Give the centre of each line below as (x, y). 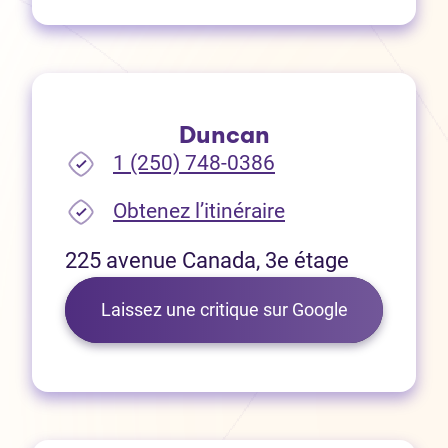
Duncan (224, 135)
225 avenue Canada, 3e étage (207, 261)
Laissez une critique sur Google (224, 310)
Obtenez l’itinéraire (199, 211)
